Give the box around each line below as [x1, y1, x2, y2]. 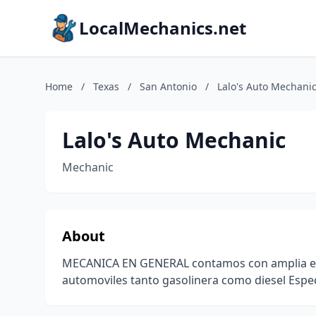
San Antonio [140, 80, 197, 93]
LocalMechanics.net [79, 16, 246, 39]
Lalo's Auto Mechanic [62, 126, 286, 154]
